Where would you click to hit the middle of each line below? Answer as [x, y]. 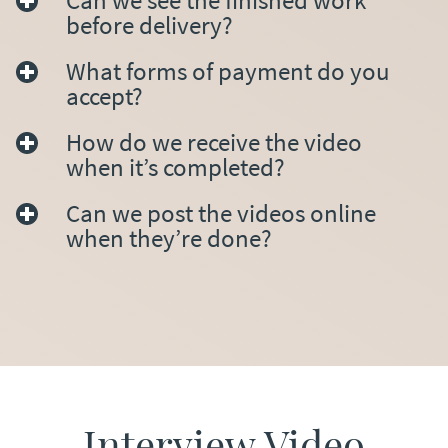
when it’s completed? [175, 167]
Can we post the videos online [221, 213]
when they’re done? [169, 238]
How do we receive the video [214, 142]
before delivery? [149, 25]
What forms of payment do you [228, 71]
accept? [104, 96]
